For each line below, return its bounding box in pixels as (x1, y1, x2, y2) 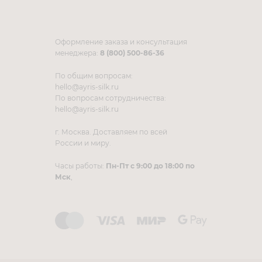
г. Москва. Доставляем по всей (55, 127, 167, 136)
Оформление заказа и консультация (55, 37, 187, 46)
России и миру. (55, 138, 111, 147)
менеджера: (55, 48, 100, 57)
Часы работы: (55, 161, 106, 170)
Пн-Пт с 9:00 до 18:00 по (106, 161, 195, 170)
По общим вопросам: (55, 71, 133, 80)
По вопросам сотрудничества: (55, 93, 166, 102)
